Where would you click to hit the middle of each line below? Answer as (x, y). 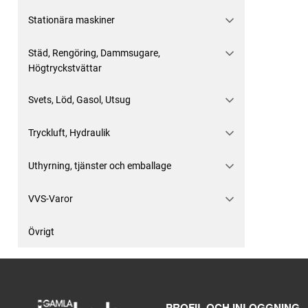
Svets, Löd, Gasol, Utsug (79, 100)
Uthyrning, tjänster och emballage (100, 166)
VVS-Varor (51, 199)
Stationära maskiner (71, 20)
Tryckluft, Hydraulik (69, 133)
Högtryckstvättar (65, 68)
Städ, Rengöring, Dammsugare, (94, 53)
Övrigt (41, 232)
